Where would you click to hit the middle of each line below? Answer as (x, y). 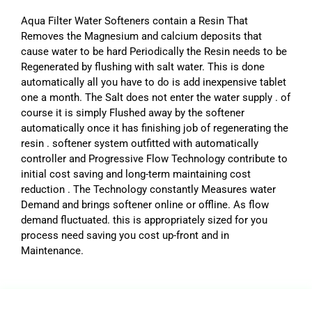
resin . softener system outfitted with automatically (140, 143)
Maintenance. (52, 250)
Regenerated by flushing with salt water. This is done (143, 67)
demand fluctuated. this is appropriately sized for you (144, 220)
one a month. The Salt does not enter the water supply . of (156, 97)
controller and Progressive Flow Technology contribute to (154, 158)
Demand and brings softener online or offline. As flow (145, 204)
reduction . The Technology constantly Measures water (148, 189)
